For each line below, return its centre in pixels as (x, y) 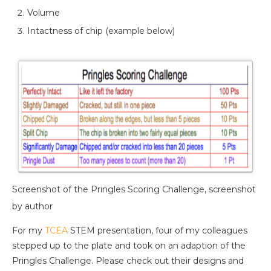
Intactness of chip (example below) (101, 31)
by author (32, 207)
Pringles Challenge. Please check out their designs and (128, 261)
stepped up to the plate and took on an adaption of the (129, 246)
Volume (44, 13)
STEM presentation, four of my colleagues (158, 231)
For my (28, 231)
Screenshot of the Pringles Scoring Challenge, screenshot (134, 190)
